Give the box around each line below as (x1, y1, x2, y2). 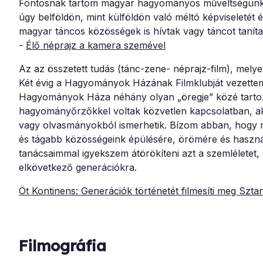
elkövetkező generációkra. (19, 161, 137, 174)
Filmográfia (19, 236, 106, 256)
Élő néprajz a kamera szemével (26, 39, 166, 52)
